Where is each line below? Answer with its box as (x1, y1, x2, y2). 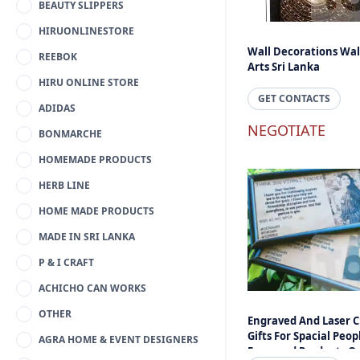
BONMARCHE (39, 127, 102, 141)
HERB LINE (39, 178, 90, 192)
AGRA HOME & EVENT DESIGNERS (39, 333, 198, 346)
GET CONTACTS (258, 92, 330, 105)
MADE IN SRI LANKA (39, 230, 135, 243)
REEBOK (39, 50, 77, 63)
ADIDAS (39, 101, 76, 115)
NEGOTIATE (247, 121, 325, 140)
